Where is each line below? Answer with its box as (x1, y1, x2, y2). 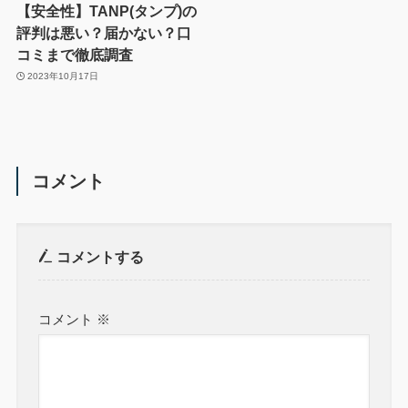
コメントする (53, 248, 145, 265)
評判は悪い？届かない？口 (15, 24, 191, 41)
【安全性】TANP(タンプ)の (15, 2, 197, 19)
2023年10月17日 (27, 71, 99, 82)
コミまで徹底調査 (15, 46, 133, 63)
